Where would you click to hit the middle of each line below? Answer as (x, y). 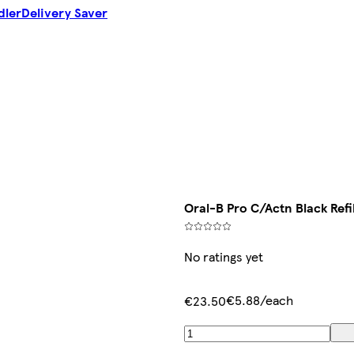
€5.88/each (260, 300)
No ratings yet (224, 257)
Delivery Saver (64, 13)
